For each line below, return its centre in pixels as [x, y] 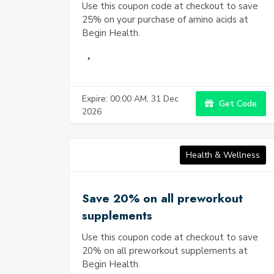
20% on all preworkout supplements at [165, 251]
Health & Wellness [223, 155]
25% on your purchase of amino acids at [165, 20]
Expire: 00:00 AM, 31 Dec [130, 98]
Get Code [237, 104]
